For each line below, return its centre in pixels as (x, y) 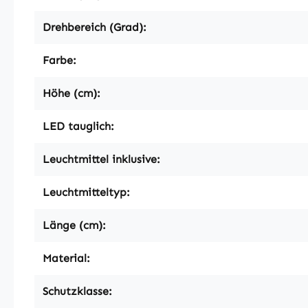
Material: (66, 258)
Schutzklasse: (77, 291)
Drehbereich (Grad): (95, 27)
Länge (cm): (74, 225)
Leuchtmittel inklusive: (101, 159)
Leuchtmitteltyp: (86, 192)
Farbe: (59, 60)
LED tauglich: (78, 126)
